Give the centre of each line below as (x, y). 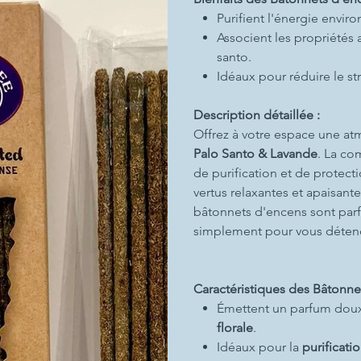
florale (234, 328)
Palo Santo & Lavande (255, 154)
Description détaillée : (257, 115)
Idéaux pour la (259, 347)
